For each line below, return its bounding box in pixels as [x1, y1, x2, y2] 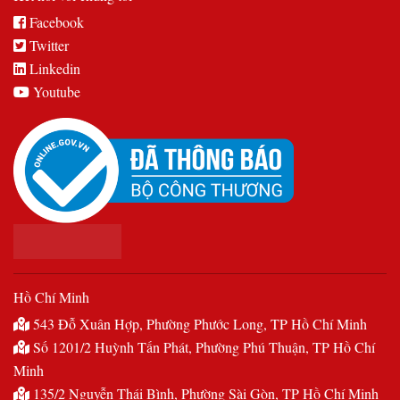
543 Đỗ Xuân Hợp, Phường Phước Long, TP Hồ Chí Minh [29, 313, 367, 333]
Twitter [26, 36, 69, 55]
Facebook [26, 12, 84, 32]
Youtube [29, 82, 80, 102]
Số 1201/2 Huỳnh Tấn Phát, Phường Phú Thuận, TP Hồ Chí [29, 337, 375, 356]
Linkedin [26, 59, 80, 79]
